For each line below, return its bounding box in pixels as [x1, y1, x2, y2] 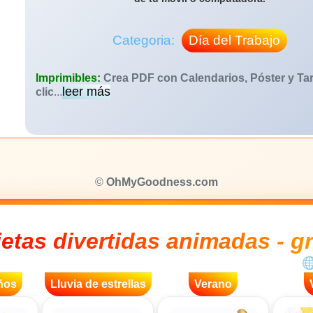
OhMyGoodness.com [106, 176, 218, 188]
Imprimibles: [36, 72, 103, 84]
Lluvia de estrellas [50, 278, 146, 290]
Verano [194, 278, 232, 290]
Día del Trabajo [189, 33, 280, 48]
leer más [62, 85, 110, 99]
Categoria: [112, 33, 178, 48]
